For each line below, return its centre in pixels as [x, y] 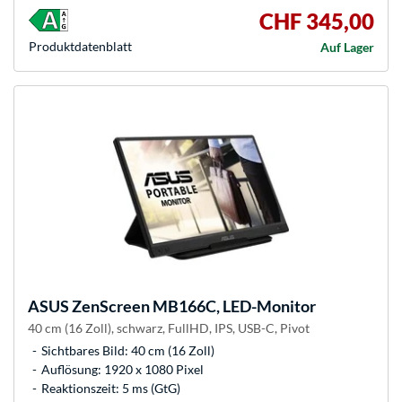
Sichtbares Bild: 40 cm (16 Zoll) [128, 351]
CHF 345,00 [317, 22]
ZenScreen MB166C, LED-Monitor [192, 306]
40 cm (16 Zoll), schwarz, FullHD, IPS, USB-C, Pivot [169, 328]
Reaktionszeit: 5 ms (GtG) [111, 389]
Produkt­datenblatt [80, 47]
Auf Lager [347, 48]
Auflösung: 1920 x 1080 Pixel [122, 370]
